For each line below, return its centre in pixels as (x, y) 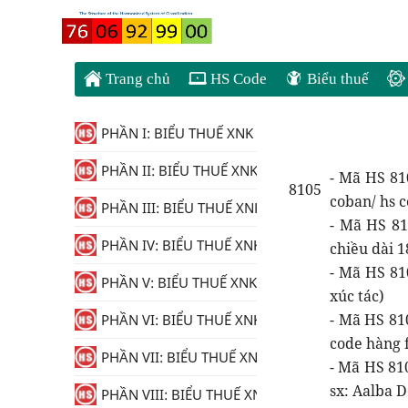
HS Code (237, 79)
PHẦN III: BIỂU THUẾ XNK (182, 208)
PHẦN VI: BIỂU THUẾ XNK (181, 320)
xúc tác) (357, 296)
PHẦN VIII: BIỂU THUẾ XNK (186, 394)
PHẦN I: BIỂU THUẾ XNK (177, 133)
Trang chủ (136, 79)
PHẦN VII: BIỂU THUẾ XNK (184, 357)
